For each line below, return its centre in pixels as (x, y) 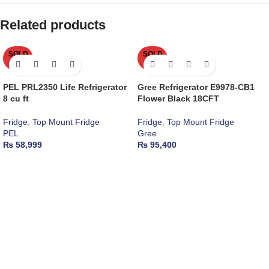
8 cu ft (16, 98)
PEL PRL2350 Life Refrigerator (65, 87)
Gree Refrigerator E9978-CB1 (196, 87)
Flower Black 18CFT (178, 98)
